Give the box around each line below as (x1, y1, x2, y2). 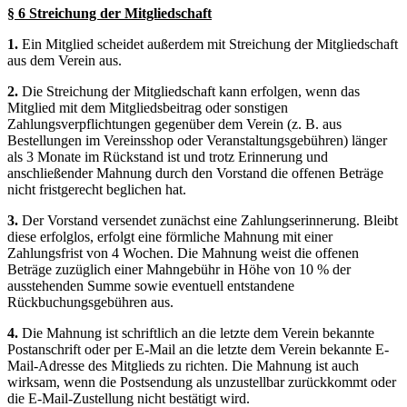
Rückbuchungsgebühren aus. (7, 293, 174, 310)
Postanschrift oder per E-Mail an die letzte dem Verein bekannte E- (7, 341, 389, 357)
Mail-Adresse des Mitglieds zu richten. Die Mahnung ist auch (7, 357, 359, 373)
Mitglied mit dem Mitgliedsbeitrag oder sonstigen (7, 99, 288, 115)
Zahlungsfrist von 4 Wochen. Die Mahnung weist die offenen (7, 244, 359, 261)
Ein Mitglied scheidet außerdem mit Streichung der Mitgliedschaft (22, 35, 398, 52)
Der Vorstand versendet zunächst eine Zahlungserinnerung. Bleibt (22, 212, 398, 228)
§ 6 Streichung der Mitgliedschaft (7, 5, 212, 21)
